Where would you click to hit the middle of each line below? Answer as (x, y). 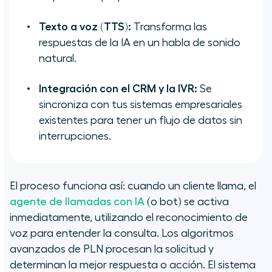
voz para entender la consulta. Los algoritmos (122, 233)
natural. (58, 59)
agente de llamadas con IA (77, 202)
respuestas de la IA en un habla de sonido (140, 43)
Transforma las (169, 27)
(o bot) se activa (187, 202)
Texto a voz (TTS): (85, 27)
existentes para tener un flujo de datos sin (141, 121)
